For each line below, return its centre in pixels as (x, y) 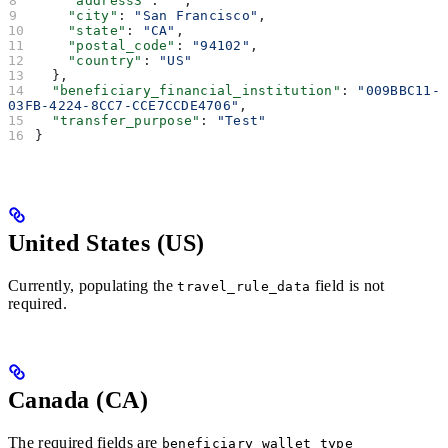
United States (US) (106, 242)
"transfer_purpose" (118, 121)
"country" (89, 61)
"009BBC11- (398, 91)
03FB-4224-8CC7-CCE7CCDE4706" (124, 106)
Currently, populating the (93, 285)
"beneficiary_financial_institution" (188, 91)
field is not (347, 285)
